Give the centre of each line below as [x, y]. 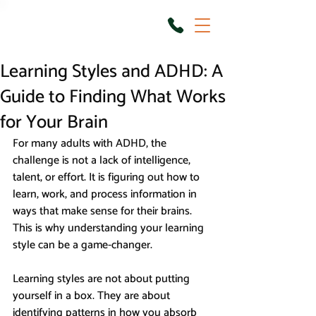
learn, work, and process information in [106, 194]
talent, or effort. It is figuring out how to [108, 177]
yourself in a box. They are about [93, 296]
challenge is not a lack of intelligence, [103, 160]
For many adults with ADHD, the [91, 144]
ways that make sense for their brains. [104, 211]
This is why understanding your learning [110, 228]
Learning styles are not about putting [103, 279]
